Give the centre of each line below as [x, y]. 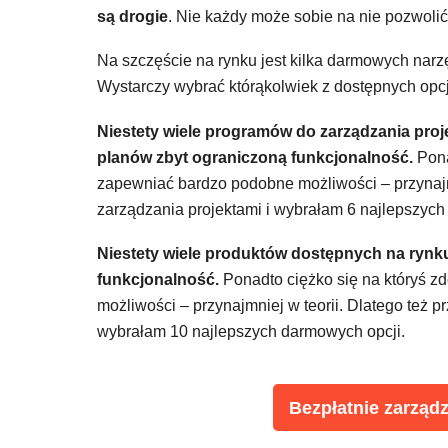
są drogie [132, 16]
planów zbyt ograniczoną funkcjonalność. [255, 157]
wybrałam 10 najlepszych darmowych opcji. [251, 332]
